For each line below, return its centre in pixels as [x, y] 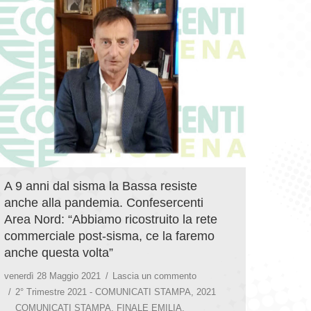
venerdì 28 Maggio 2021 [52, 276]
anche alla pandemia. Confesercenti [104, 202]
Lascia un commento [154, 276]
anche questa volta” [59, 252]
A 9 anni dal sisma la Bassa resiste [101, 186]
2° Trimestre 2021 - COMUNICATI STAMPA [103, 292]
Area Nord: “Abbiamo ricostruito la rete [111, 219]
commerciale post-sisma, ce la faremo [109, 236]
